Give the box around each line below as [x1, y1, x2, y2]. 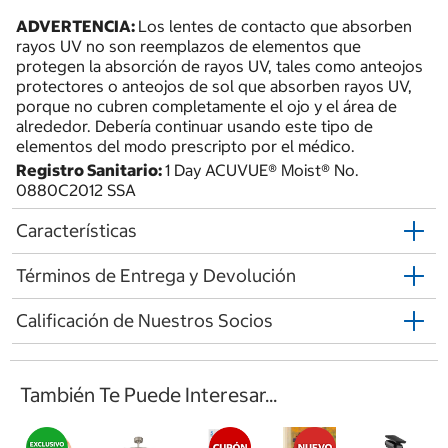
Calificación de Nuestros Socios [16, 309, 273, 333]
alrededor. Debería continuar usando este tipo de [16, 115, 373, 136]
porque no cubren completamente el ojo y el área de [16, 95, 397, 116]
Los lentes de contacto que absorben [138, 15, 412, 36]
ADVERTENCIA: [16, 15, 138, 36]
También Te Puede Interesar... [20, 381, 277, 407]
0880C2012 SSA [16, 179, 136, 200]
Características [16, 219, 137, 243]
